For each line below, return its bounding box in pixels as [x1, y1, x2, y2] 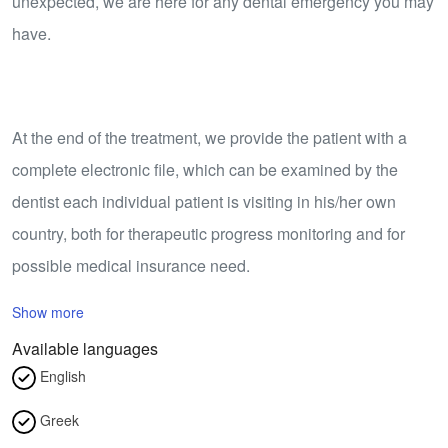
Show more [12, 301, 84, 322]
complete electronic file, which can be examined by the [12, 157, 398, 181]
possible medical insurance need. [12, 253, 250, 277]
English [36, 365, 86, 386]
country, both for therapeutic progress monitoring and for [12, 221, 405, 245]
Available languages [12, 336, 158, 360]
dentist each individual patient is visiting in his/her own [12, 189, 396, 213]
